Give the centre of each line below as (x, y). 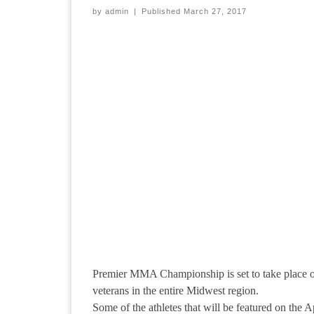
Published (162, 11)
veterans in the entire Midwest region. (176, 291)
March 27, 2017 (215, 11)
